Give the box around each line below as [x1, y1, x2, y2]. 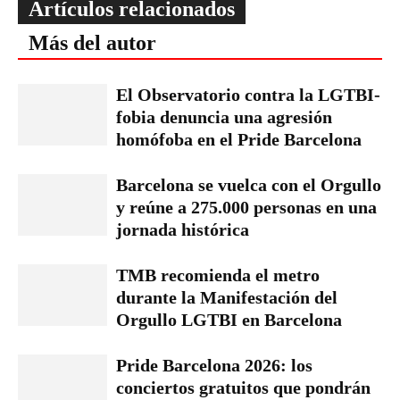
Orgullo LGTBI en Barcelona [116, 310, 342, 329]
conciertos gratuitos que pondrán [116, 378, 371, 397]
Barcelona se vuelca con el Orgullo [116, 175, 381, 195]
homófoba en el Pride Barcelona [116, 129, 362, 149]
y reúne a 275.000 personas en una [116, 197, 377, 217]
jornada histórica [116, 220, 249, 239]
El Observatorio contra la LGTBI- [116, 85, 380, 104]
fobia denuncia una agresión [116, 107, 332, 127]
